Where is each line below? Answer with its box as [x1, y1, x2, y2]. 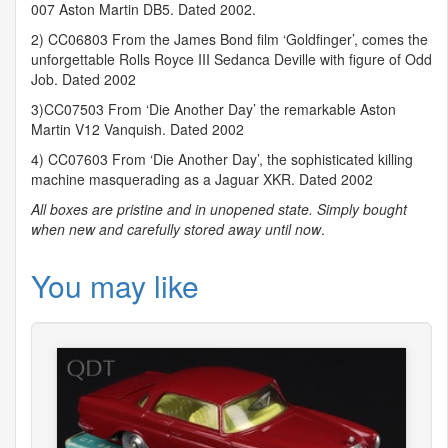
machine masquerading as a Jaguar [31, 169, 263, 190]
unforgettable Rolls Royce [31, 49, 198, 70]
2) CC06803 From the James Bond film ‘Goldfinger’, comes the [31, 29, 428, 50]
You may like [31, 264, 199, 308]
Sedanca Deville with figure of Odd [210, 49, 432, 70]
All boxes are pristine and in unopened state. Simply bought [31, 199, 407, 220]
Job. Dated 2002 [31, 69, 136, 90]
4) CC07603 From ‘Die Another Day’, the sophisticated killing [31, 149, 413, 170]
